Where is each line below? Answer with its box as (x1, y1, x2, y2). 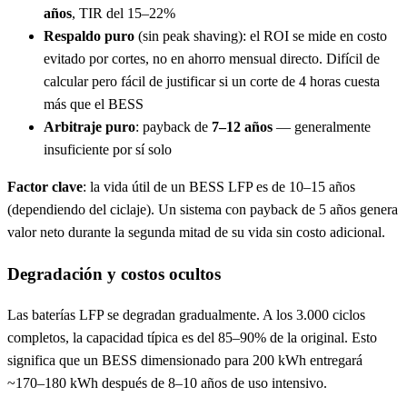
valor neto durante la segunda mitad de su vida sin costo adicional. (7, 223, 385, 240)
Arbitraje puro (44, 118, 135, 134)
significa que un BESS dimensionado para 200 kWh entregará (7, 352, 362, 369)
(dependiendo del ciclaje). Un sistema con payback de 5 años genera (7, 201, 398, 217)
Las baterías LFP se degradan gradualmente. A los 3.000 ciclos (7, 307, 365, 323)
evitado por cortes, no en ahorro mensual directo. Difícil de (44, 50, 380, 66)
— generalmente (273, 118, 371, 134)
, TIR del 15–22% (72, 5, 175, 21)
